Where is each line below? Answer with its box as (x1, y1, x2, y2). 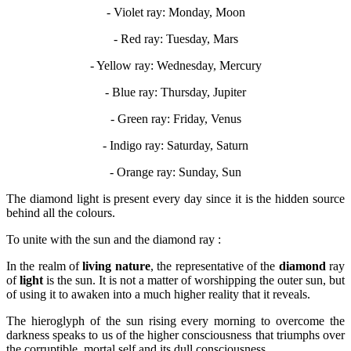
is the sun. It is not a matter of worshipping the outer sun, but (43, 273, 345, 287)
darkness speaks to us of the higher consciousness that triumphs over (6, 327, 345, 342)
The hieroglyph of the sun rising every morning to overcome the (6, 313, 345, 327)
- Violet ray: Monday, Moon (106, 5, 245, 19)
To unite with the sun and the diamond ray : (6, 232, 221, 246)
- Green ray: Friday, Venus (110, 111, 241, 125)
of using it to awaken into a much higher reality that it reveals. (6, 287, 310, 301)
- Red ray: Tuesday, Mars (113, 31, 238, 45)
